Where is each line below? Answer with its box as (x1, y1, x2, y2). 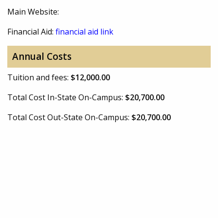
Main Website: (7, 6, 59, 17)
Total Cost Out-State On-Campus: (7, 111, 131, 123)
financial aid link (55, 26, 113, 37)
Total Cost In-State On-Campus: (7, 91, 125, 103)
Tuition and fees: (7, 72, 71, 83)
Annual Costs (12, 50, 72, 63)
